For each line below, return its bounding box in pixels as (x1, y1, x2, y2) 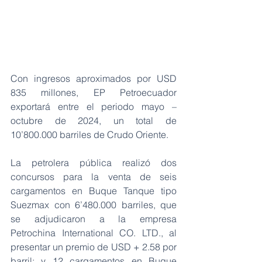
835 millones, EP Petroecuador (11, 86, 177, 98)
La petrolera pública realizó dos (11, 156, 177, 168)
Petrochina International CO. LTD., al (11, 226, 177, 239)
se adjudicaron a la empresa (11, 212, 177, 225)
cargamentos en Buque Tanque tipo (11, 184, 177, 196)
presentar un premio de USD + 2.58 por (11, 240, 177, 253)
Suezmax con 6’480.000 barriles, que (11, 198, 177, 211)
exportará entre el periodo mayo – (11, 100, 177, 112)
